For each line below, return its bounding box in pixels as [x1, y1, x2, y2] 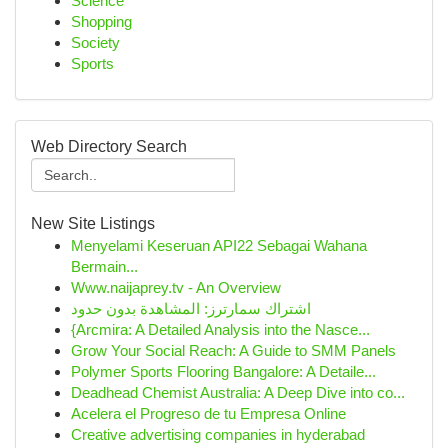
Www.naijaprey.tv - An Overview [71, 279, 281, 296]
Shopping [71, 13, 132, 30]
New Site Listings [31, 215, 155, 232]
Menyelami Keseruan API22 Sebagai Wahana [71, 237, 367, 254]
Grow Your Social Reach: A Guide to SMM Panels [71, 342, 396, 359]
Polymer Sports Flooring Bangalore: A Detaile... [71, 363, 376, 380]
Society [71, 34, 120, 51]
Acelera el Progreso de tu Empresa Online [71, 405, 346, 422]
